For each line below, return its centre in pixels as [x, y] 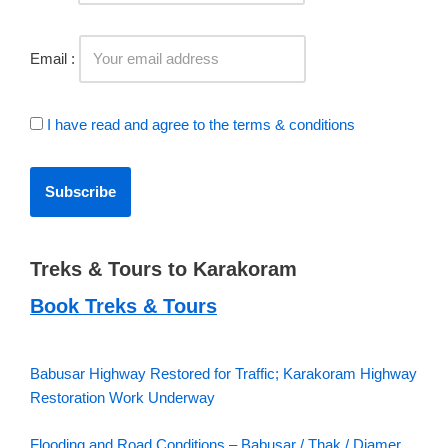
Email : [54, 58]
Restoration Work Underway [122, 397]
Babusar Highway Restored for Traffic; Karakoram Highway [223, 373]
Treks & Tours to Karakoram [163, 269]
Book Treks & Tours [123, 306]
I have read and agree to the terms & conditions [201, 124]
